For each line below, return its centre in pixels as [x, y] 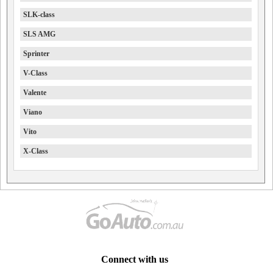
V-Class [35, 73]
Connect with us [134, 259]
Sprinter [36, 54]
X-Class [36, 151]
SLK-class [39, 15]
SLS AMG [39, 34]
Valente [35, 93]
